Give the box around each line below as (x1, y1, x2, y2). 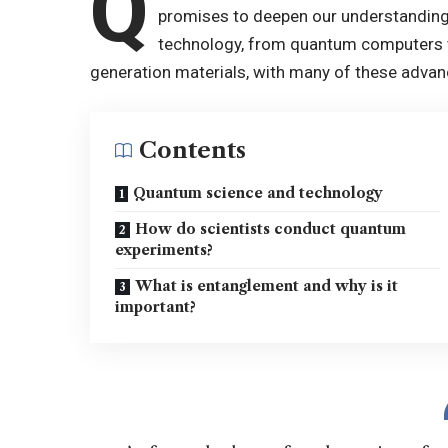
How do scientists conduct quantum (135, 219, 407, 238)
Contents (139, 136, 247, 164)
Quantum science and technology (133, 183, 384, 202)
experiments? (115, 240, 214, 259)
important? (115, 297, 197, 316)
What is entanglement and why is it (135, 276, 399, 295)
